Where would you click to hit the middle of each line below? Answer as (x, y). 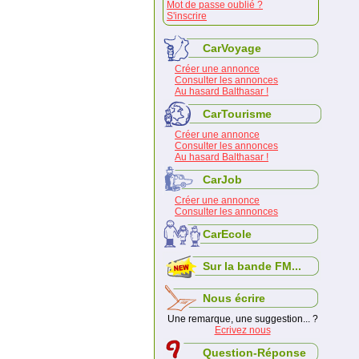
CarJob (222, 179)
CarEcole (227, 234)
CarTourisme (237, 114)
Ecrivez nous (242, 330)
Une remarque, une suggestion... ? (242, 319)
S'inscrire (187, 16)
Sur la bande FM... (252, 266)
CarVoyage (232, 48)
